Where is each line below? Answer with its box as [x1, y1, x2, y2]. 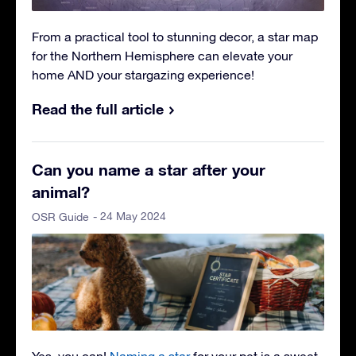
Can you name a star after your [32, 160, 265, 180]
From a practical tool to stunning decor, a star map [32, 29, 318, 44]
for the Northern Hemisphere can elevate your [32, 48, 292, 64]
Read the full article [32, 100, 164, 118]
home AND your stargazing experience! [32, 68, 254, 83]
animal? [32, 182, 90, 202]
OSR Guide [32, 211, 89, 224]
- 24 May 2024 [93, 210, 166, 223]
